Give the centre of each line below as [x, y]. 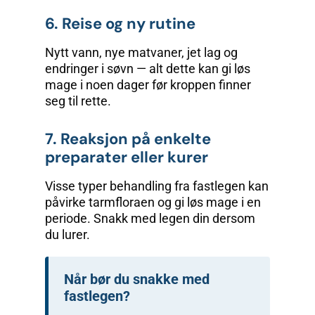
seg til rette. [78, 101]
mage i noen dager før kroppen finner [148, 85]
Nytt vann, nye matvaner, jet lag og [141, 53]
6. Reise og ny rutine [120, 24]
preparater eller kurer [127, 157]
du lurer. [67, 235]
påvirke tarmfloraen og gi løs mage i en [153, 202]
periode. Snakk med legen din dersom [150, 219]
